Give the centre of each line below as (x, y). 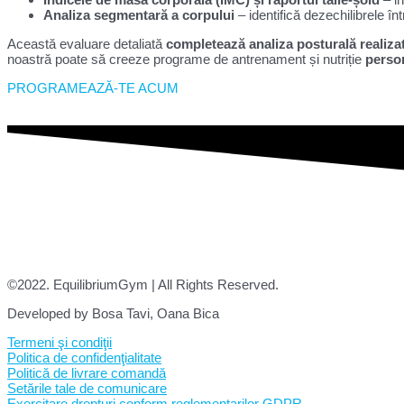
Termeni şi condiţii (60, 342)
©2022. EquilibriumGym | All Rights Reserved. (143, 285)
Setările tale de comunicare (87, 388)
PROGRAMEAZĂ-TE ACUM (93, 87)
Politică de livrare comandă (87, 373)
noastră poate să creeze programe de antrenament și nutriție (186, 59)
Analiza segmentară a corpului (139, 14)
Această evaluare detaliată (87, 43)
